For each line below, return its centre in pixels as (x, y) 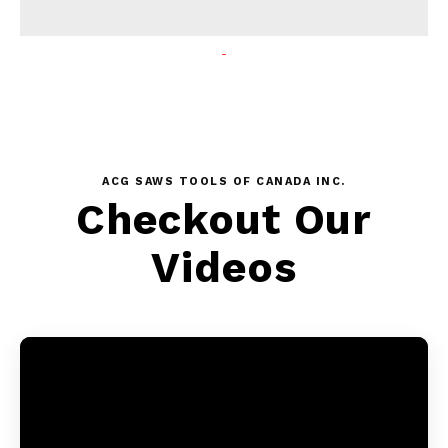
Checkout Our (224, 220)
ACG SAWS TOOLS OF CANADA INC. (224, 182)
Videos (224, 268)
